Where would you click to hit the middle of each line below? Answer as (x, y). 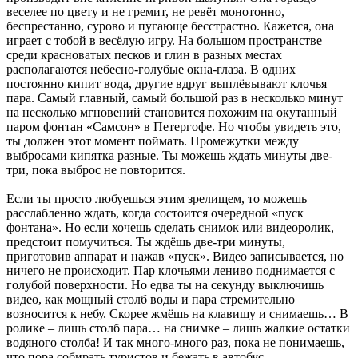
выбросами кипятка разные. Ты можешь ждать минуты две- (169, 155)
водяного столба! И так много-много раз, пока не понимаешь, (175, 342)
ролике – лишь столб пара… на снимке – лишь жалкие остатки (178, 328)
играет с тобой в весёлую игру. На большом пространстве (164, 40)
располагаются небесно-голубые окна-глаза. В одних (151, 69)
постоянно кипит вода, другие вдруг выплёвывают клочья (167, 83)
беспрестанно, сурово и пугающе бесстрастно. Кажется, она (170, 26)
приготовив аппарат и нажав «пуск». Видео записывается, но (175, 256)
